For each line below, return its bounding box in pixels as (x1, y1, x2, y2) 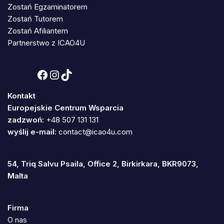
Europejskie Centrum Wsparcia (7, 103, 123, 113)
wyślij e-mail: (7, 127, 56, 137)
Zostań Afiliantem (7, 26, 68, 36)
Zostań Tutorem (7, 14, 63, 24)
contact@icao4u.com (58, 127, 132, 137)
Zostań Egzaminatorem (7, 2, 87, 12)
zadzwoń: (7, 115, 44, 125)
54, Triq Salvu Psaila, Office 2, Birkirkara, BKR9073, (7, 159, 198, 169)
